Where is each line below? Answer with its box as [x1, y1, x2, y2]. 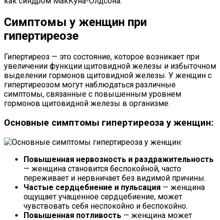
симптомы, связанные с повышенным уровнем [4, 89, 181, 99]
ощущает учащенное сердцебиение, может [24, 192, 182, 201]
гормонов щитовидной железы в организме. [4, 99, 170, 109]
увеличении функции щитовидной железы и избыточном [4, 61, 216, 71]
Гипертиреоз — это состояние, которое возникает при [4, 52, 199, 62]
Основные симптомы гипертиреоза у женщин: [4, 117, 214, 129]
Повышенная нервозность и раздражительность [24, 154, 214, 164]
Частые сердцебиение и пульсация [24, 182, 161, 192]
